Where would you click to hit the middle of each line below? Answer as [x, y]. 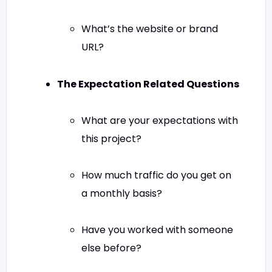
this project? [111, 138]
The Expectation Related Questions [148, 84]
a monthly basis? [122, 193]
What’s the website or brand [150, 29]
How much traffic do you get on [156, 175]
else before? [111, 248]
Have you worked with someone [157, 230]
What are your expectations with [160, 120]
